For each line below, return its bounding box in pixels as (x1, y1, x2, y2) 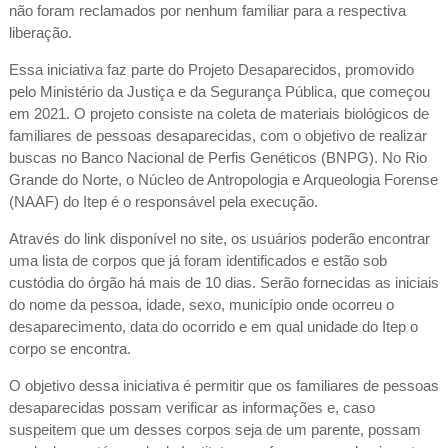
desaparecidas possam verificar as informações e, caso (8, 399, 375, 417)
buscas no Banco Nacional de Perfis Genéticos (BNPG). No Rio (8, 149, 427, 167)
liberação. (8, 24, 76, 42)
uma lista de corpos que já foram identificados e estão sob (8, 252, 387, 270)
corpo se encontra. (8, 340, 135, 358)
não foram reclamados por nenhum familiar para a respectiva (8, 2, 406, 20)
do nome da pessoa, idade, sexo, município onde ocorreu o (8, 296, 394, 314)
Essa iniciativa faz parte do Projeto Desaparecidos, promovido (8, 61, 414, 79)
